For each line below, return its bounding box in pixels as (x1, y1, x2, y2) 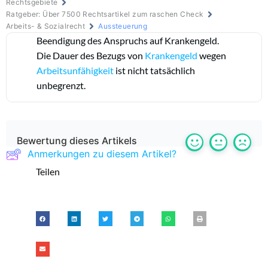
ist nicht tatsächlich (114, 65, 195, 77)
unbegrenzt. (36, 80, 86, 92)
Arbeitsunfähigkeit (36, 65, 114, 77)
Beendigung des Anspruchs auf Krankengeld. (36, 35, 219, 47)
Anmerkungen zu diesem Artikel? (28, 148, 176, 160)
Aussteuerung (98, 22, 148, 31)
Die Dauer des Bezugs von (36, 50, 145, 62)
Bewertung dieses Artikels (17, 134, 137, 147)
